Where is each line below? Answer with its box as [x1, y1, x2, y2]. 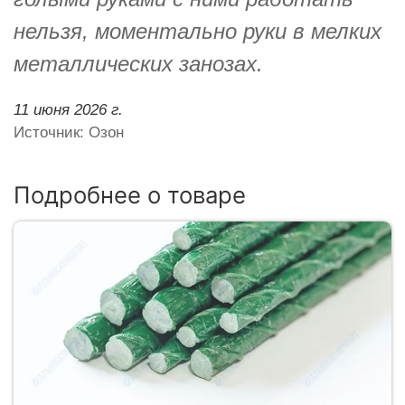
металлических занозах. [14, 51, 263, 76]
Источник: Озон [14, 123, 124, 141]
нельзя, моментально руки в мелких [14, 18, 381, 43]
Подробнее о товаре [14, 180, 246, 209]
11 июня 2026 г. [14, 100, 123, 118]
